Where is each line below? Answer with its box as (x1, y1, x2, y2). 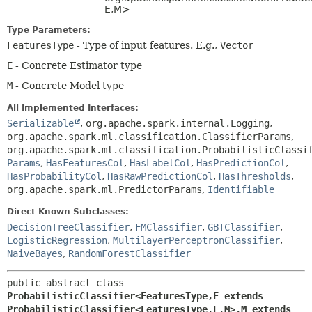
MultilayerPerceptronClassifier (113, 235, 280, 246)
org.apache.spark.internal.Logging (86, 118, 270, 129)
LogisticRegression (7, 235, 107, 246)
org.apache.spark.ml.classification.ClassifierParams (7, 131, 291, 142)
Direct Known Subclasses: (7, 207, 129, 217)
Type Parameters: (7, 25, 91, 35)
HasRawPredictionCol (107, 171, 213, 182)
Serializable (7, 118, 74, 129)
